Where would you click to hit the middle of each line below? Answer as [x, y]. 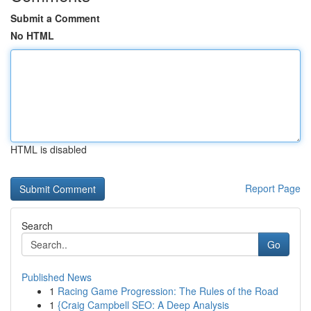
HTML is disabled [49, 149]
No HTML [32, 35]
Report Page [273, 188]
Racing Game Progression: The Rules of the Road [168, 291]
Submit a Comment [55, 18]
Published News [57, 277]
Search [37, 226]
